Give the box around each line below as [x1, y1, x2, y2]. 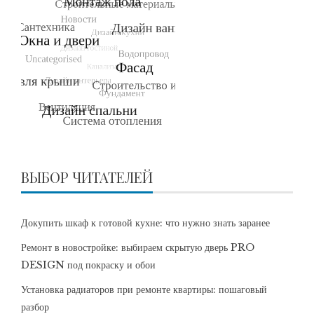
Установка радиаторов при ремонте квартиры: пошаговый [21, 283, 267, 296]
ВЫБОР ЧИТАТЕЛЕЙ [21, 168, 153, 186]
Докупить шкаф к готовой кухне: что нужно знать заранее [21, 217, 270, 229]
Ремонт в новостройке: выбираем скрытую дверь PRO [21, 241, 254, 254]
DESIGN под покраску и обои [21, 259, 156, 271]
